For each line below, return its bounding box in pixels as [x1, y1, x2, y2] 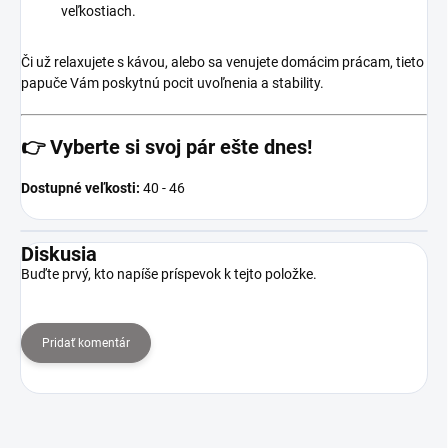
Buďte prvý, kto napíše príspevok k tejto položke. [21, 265, 317, 282]
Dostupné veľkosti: [21, 179, 140, 196]
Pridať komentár [42, 335, 130, 350]
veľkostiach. [61, 2, 136, 19]
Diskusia [21, 241, 97, 266]
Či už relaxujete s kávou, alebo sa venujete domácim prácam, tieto [21, 53, 424, 70]
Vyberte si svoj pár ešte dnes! [50, 134, 312, 159]
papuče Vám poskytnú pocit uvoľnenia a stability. [21, 74, 324, 91]
